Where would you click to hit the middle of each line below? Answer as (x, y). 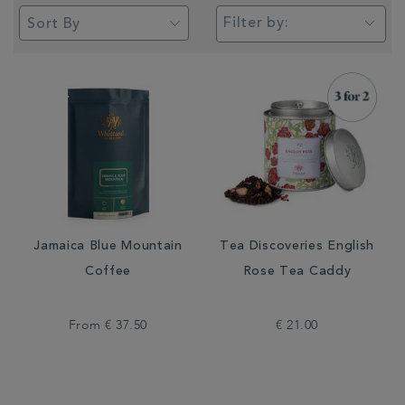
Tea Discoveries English (297, 247)
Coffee (108, 272)
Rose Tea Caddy (297, 272)
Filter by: (256, 24)
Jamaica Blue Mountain (108, 247)
